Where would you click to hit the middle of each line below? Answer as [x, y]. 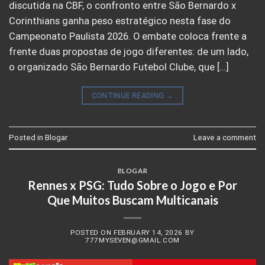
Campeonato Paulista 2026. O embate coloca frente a [128, 36]
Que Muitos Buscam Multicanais [132, 200]
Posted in [27, 137]
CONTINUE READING [129, 95]
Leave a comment [225, 137]
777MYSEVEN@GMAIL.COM [132, 240]
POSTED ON [92, 232]
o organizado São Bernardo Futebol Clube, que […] [119, 67]
